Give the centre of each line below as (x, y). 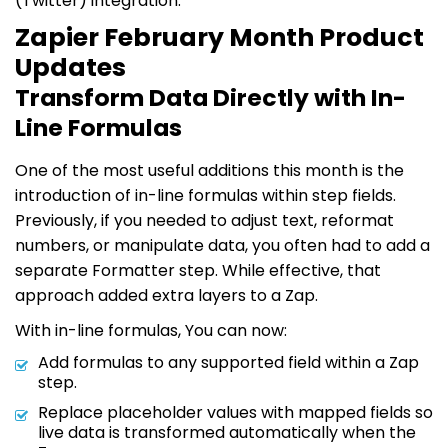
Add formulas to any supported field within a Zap (228, 362)
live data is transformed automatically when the (227, 432)
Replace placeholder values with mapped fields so (235, 412)
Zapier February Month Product (219, 37)
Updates (70, 67)
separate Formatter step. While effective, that (198, 270)
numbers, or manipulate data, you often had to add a (222, 245)
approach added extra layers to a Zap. (166, 295)
